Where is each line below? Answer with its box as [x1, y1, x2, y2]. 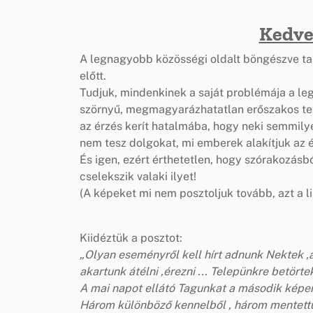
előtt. [80, 68, 106, 82]
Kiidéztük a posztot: [80, 231, 182, 245]
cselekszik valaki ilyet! [80, 169, 196, 183]
